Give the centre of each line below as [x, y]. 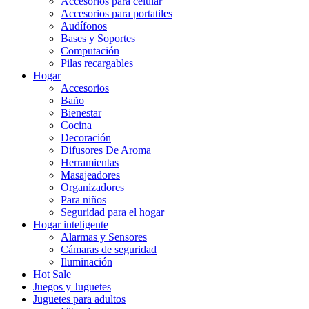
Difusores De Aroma [106, 150]
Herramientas [90, 162]
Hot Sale [52, 274]
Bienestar [81, 113]
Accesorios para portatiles [117, 13]
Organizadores [92, 187]
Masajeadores [90, 175]
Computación [90, 51]
